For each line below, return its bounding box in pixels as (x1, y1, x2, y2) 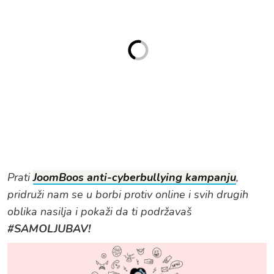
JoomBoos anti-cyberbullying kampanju (33, 170, 236, 185)
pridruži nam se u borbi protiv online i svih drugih (7, 187, 248, 202)
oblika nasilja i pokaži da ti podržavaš (7, 204, 192, 219)
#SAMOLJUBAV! (7, 221, 91, 236)
